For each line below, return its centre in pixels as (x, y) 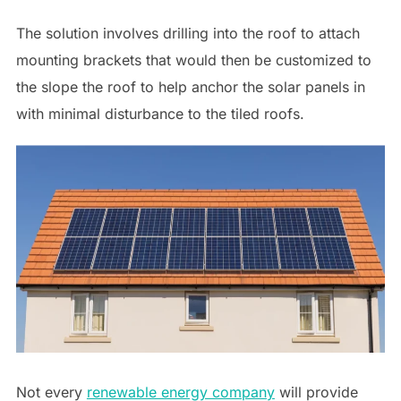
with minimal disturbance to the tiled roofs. (160, 114)
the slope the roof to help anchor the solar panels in (190, 87)
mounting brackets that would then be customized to (193, 60)
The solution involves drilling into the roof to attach (188, 34)
